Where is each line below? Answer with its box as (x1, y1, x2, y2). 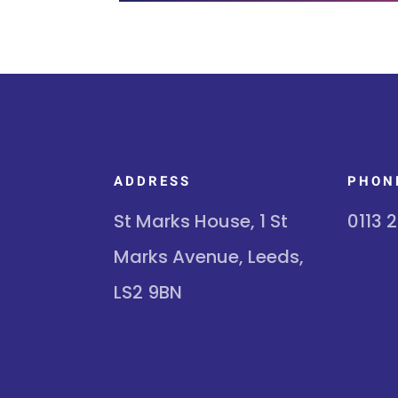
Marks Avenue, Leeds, (113, 243, 304, 269)
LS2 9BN (113, 279, 182, 305)
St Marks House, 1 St (113, 208, 288, 234)
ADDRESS (113, 171, 191, 191)
